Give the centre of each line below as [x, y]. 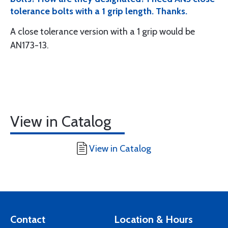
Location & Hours [153, 220]
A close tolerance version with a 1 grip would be [103, 32]
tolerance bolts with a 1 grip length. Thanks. [99, 11]
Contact [28, 220]
